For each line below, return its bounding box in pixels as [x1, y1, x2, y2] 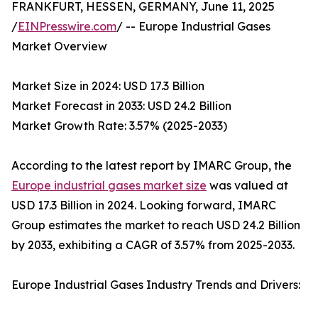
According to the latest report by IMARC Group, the [11, 158, 292, 173]
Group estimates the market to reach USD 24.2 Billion [11, 218, 300, 233]
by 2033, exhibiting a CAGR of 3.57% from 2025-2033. [11, 238, 295, 253]
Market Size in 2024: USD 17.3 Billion [11, 79, 204, 94]
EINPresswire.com [18, 19, 116, 34]
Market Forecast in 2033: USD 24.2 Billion [11, 99, 231, 114]
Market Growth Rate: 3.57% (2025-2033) [11, 119, 227, 133]
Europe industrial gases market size [11, 178, 207, 193]
